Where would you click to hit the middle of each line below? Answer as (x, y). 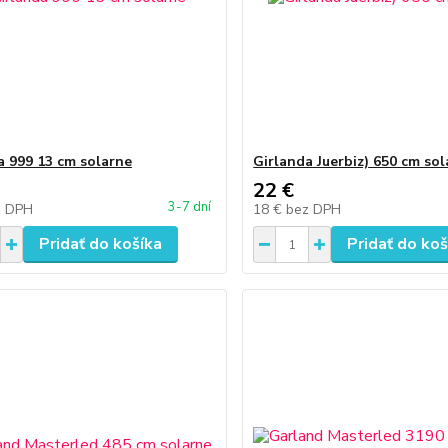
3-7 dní (190, 207)
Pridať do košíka (100, 244)
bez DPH (314, 209)
